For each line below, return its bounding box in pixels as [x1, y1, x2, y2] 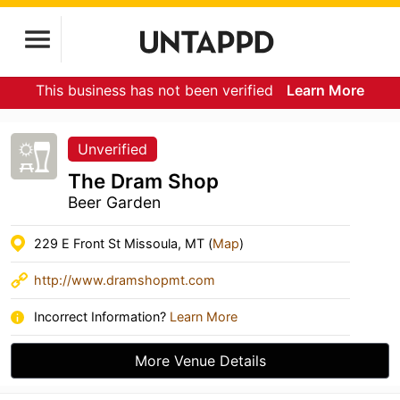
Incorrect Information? [34, 309, 170, 324]
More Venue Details [134, 352, 266, 370]
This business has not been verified [36, 81, 278, 99]
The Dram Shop [68, 169, 219, 193]
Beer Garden [68, 193, 161, 212]
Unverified [78, 140, 147, 158]
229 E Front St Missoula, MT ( [34, 236, 212, 251]
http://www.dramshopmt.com [34, 272, 215, 287]
